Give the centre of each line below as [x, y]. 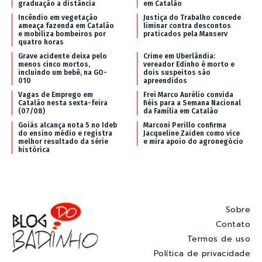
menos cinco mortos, [54, 64]
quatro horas [41, 42]
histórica [34, 149]
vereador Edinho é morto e [189, 64]
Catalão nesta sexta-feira [63, 103]
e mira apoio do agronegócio [193, 141]
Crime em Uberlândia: [179, 56]
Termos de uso [218, 239]
